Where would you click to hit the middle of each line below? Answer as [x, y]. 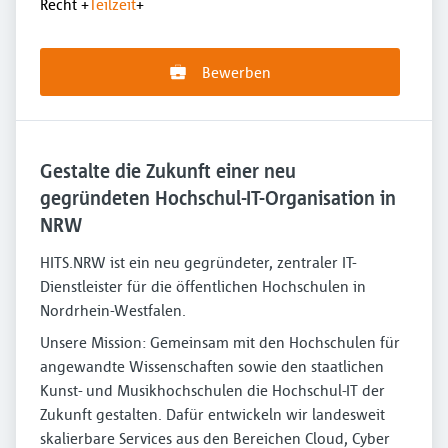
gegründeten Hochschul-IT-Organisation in [218, 197]
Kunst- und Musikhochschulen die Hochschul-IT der [212, 390]
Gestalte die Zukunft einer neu [168, 170]
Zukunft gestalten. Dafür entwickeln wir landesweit [212, 414]
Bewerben [236, 72]
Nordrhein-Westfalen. [113, 310]
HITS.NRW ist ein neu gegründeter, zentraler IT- [198, 262]
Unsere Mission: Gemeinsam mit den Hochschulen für [220, 342]
